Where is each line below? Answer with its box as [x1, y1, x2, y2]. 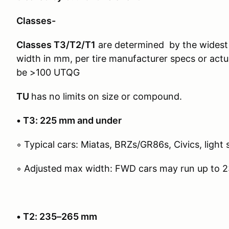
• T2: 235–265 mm [16, 211, 97, 222]
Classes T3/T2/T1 [16, 39, 96, 50]
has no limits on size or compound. [31, 91, 182, 102]
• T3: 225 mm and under [16, 115, 122, 126]
